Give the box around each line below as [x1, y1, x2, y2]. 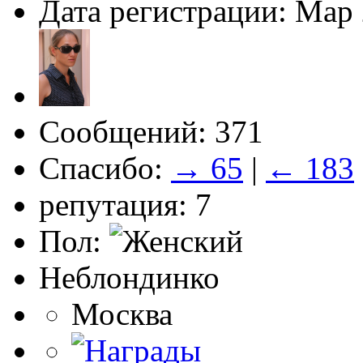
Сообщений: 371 [39, 113, 263, 149]
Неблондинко [39, 259, 220, 295]
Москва [71, 296, 173, 331]
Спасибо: [39, 150, 171, 186]
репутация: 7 [39, 186, 211, 222]
